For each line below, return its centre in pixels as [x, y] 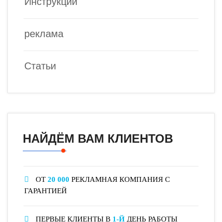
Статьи [40, 66]
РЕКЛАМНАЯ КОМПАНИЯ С [120, 180]
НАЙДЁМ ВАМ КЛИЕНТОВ [98, 139]
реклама [44, 34]
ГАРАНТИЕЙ [46, 191]
